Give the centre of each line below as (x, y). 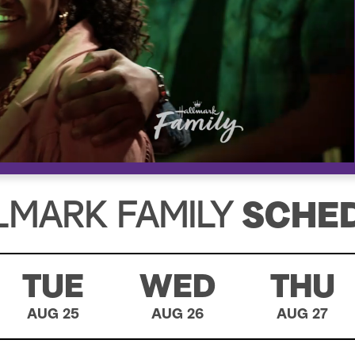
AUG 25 (53, 315)
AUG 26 (177, 315)
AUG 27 (303, 315)
